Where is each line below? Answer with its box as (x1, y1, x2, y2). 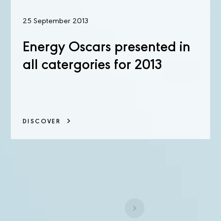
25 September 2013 (23, 17, 88, 25)
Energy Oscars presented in (23, 40, 190, 55)
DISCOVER (23, 118, 61, 125)
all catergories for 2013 (23, 58, 162, 73)
